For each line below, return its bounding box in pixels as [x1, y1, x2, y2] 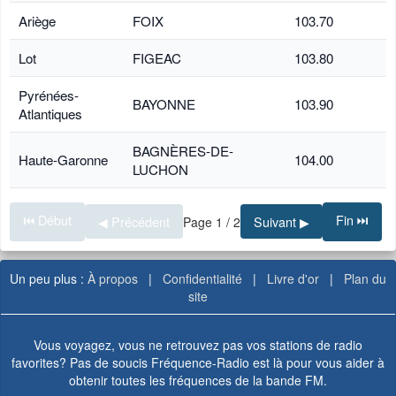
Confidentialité [163, 269, 242, 287]
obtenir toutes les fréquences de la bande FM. [69, 370, 327, 389]
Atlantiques [19, 103, 82, 123]
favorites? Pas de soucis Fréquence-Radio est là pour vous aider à [11, 353, 385, 371]
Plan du [344, 269, 386, 287]
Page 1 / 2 [183, 212, 240, 231]
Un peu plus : [10, 269, 88, 287]
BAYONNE [133, 94, 195, 113]
